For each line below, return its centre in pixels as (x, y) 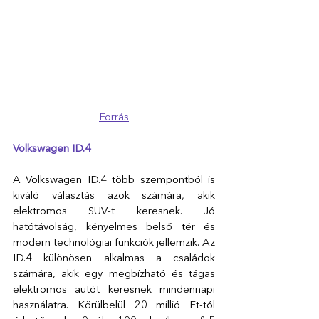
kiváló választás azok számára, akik (114, 196)
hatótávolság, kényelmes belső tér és (114, 227)
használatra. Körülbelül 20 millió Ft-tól (114, 305)
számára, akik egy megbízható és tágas (114, 274)
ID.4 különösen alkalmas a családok (114, 258)
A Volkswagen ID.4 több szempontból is (114, 180)
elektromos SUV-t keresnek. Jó (114, 211)
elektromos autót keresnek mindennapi (114, 290)
